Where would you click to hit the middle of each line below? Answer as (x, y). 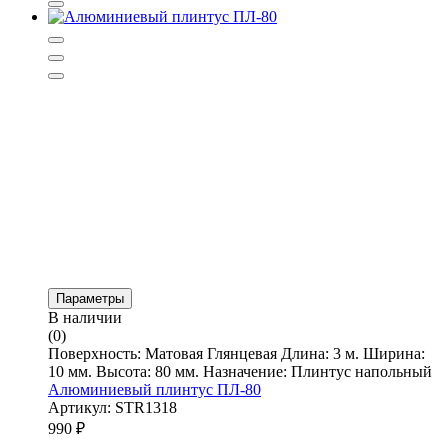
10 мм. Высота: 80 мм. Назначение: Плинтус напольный (240, 371)
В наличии (85, 317)
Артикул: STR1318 (112, 407)
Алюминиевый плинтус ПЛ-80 (154, 389)
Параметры (90, 298)
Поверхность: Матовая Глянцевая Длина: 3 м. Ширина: (236, 353)
